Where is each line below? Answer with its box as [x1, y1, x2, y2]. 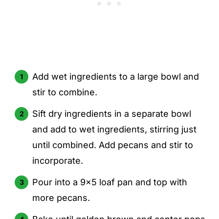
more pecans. [32, 192, 90, 203]
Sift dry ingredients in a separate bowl [32, 108, 192, 119]
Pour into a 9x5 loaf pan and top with [32, 176, 188, 187]
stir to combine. [32, 87, 98, 97]
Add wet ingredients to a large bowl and [32, 71, 199, 82]
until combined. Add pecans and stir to [32, 139, 194, 150]
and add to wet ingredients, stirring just [32, 124, 197, 134]
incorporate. [32, 155, 84, 166]
